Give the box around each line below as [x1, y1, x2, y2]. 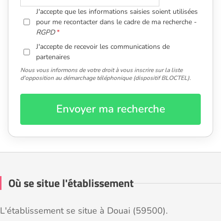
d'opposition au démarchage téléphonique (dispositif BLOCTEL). [20, 74, 191, 82]
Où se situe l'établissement [8, 175, 134, 192]
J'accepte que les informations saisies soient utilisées [36, 7, 198, 17]
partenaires [36, 52, 71, 62]
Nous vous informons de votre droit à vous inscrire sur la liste [20, 66, 183, 74]
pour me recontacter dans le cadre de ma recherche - [36, 17, 197, 27]
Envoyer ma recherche [56, 102, 165, 117]
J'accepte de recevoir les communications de [36, 42, 170, 52]
